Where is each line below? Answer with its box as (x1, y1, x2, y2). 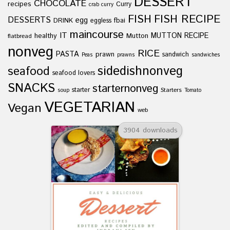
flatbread (8, 31, 32, 41)
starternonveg (92, 81, 158, 97)
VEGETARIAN (44, 96, 135, 119)
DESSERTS (8, 14, 51, 26)
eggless (90, 15, 111, 25)
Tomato (184, 86, 201, 94)
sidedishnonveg (98, 62, 183, 80)
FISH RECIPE (154, 11, 220, 27)
